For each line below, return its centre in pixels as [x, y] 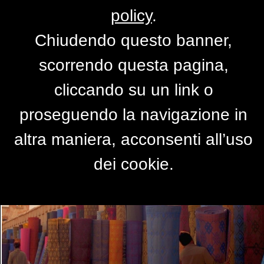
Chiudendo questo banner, [134, 40]
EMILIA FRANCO [143, 78]
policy [131, 16]
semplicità [132, 54]
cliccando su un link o [134, 90]
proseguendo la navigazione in [134, 115]
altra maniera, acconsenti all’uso [134, 139]
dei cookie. [134, 164]
